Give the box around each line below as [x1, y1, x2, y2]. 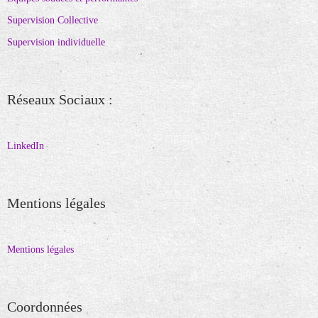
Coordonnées [7, 299, 82, 315]
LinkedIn [7, 141, 44, 152]
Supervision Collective [7, 15, 98, 26]
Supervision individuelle [7, 37, 105, 48]
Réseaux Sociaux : [7, 92, 113, 108]
